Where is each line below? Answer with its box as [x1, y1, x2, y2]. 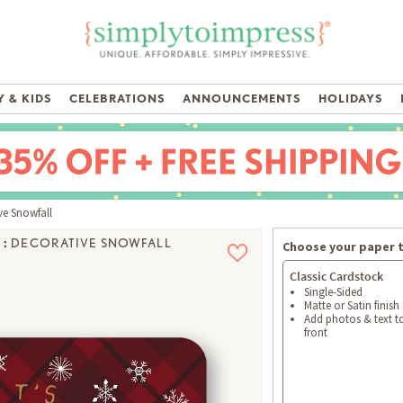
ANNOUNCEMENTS [182, 92, 302, 106]
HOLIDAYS [318, 92, 384, 106]
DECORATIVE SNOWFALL [11, 236, 172, 251]
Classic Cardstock [290, 268, 383, 285]
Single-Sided [304, 284, 363, 300]
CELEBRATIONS [68, 92, 166, 106]
